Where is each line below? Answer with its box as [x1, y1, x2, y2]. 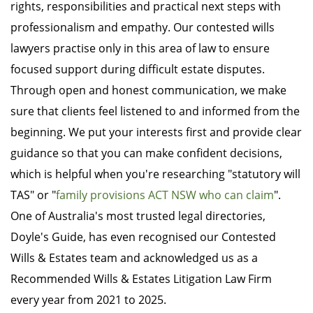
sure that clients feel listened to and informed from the [10, 103, 300, 119]
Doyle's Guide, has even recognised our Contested [10, 229, 276, 245]
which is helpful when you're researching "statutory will [10, 166, 300, 182]
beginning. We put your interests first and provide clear [10, 124, 302, 140]
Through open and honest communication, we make [10, 82, 286, 99]
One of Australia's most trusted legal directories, [10, 208, 265, 224]
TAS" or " [10, 187, 56, 203]
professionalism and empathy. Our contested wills [10, 20, 275, 36]
